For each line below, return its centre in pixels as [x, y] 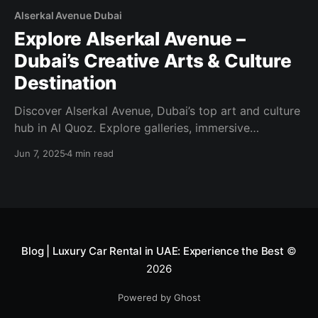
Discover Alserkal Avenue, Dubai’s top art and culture [157, 111]
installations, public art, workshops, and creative [144, 145]
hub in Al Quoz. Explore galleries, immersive [132, 128]
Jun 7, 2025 [40, 154]
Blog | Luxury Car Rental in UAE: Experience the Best [153, 251]
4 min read [90, 154]
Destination [66, 83]
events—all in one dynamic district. [108, 162]
